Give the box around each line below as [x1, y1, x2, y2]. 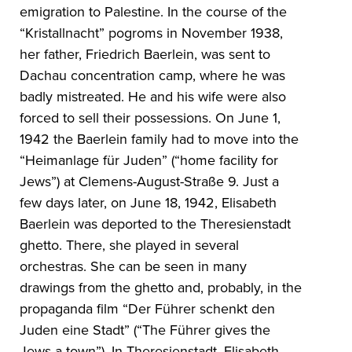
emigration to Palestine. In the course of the [20, 3, 288, 21]
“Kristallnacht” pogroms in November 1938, [20, 24, 284, 42]
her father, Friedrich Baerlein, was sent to [20, 46, 271, 64]
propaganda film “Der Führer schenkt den [20, 300, 276, 318]
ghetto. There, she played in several [20, 236, 240, 255]
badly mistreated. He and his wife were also [20, 88, 287, 106]
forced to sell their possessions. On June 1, [20, 109, 281, 127]
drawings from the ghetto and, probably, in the [20, 279, 302, 297]
